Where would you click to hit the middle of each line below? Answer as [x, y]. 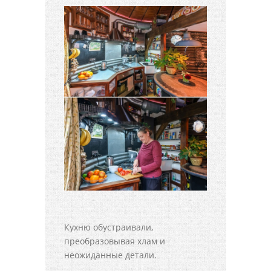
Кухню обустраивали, [109, 227]
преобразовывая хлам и [115, 241]
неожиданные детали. [110, 255]
